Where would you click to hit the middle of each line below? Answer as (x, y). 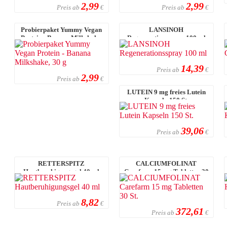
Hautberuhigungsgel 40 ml (62, 171)
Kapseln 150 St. (166, 100)
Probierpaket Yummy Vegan (62, 29)
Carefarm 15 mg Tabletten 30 (166, 171)
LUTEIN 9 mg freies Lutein (166, 92)
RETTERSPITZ (62, 163)
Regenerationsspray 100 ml (166, 37)
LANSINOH (166, 29)
